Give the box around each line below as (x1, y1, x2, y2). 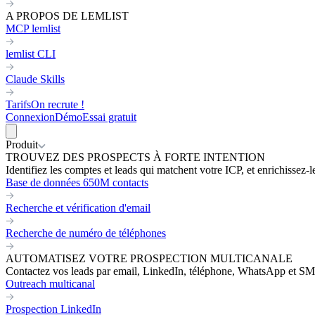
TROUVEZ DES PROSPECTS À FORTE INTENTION (6, 151, 265, 163)
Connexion (6, 111, 55, 123)
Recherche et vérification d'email (6, 202, 150, 214)
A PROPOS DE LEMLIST (6, 10, 129, 22)
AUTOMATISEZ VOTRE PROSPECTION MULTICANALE (6, 252, 292, 264)
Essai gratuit (82, 111, 136, 123)
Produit (6, 139, 38, 150)
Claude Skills (6, 73, 65, 85)
